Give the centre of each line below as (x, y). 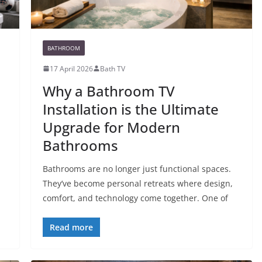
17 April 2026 (71, 68)
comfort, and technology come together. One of (135, 198)
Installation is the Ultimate (130, 109)
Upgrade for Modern (111, 127)
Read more (71, 227)
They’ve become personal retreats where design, (137, 183)
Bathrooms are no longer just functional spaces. (137, 168)
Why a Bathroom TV (108, 91)
